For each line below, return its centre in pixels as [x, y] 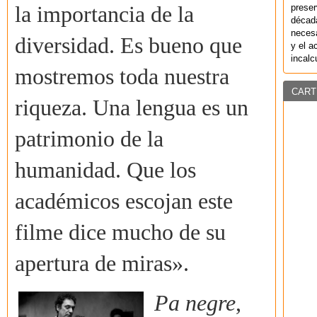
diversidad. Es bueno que [128, 46]
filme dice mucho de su [120, 233]
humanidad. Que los [105, 171]
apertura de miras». [102, 264]
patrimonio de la [89, 139]
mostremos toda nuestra [122, 77]
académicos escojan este [124, 202]
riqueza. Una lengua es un [132, 108]
